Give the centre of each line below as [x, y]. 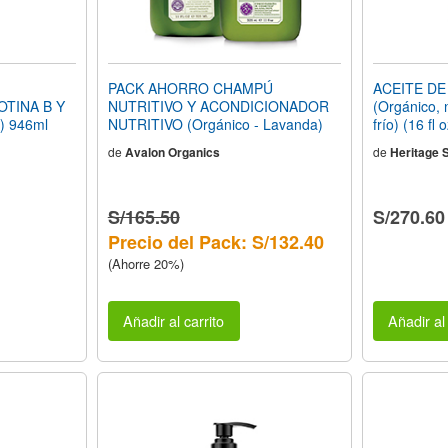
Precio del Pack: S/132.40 [215, 241]
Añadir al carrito [174, 320]
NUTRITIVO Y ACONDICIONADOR [218, 105]
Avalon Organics [172, 151]
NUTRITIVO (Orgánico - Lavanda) [215, 123]
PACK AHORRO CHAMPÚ [190, 87]
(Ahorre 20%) [145, 263]
